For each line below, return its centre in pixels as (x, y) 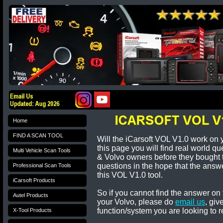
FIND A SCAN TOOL (38, 135)
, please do (155, 202)
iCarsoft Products (34, 180)
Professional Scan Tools (42, 165)
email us (190, 202)
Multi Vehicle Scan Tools (42, 150)
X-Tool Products (32, 210)
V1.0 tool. (146, 175)
